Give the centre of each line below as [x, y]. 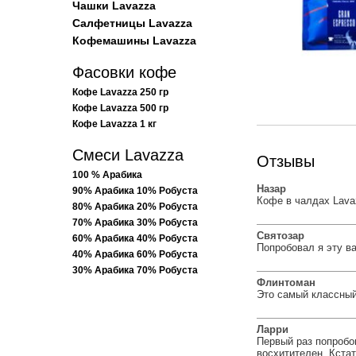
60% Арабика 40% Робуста [135, 238]
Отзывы [285, 162]
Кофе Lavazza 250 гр [120, 92]
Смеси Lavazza [128, 155]
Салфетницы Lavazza [132, 23]
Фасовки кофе [124, 72]
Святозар [280, 236]
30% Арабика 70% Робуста [135, 270]
